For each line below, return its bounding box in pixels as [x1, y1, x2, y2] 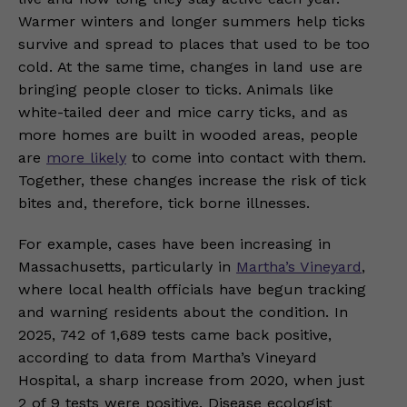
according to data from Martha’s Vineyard [18, 348, 317, 366]
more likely [46, 148, 126, 166]
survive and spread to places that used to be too [18, 35, 370, 53]
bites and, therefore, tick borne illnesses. [18, 194, 310, 212]
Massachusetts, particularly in [18, 257, 236, 275]
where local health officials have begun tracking [18, 280, 366, 298]
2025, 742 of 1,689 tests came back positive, [18, 325, 332, 343]
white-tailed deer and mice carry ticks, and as [18, 103, 348, 121]
